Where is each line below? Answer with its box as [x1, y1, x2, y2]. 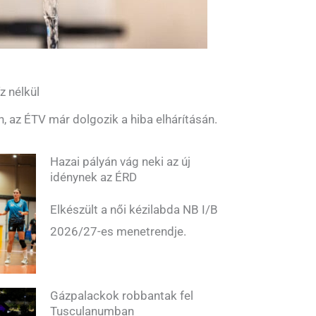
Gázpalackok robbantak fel [50, 288, 193, 303]
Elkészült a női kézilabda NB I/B [50, 202, 218, 217]
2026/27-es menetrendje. [50, 224, 186, 239]
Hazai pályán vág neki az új [50, 154, 190, 169]
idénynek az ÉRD [50, 170, 137, 185]
